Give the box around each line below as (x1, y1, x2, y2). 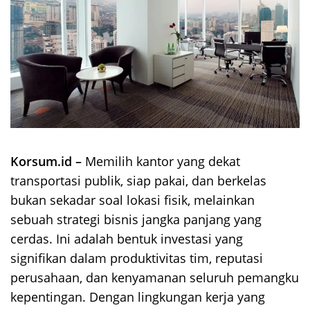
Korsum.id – (10, 153, 85, 170)
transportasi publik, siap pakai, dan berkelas (10, 172, 266, 190)
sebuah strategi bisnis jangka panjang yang (10, 211, 262, 228)
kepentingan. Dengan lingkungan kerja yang (10, 289, 265, 306)
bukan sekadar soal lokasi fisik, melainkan (10, 192, 255, 209)
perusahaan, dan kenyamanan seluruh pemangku (10, 269, 299, 286)
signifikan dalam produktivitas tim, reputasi (10, 250, 263, 267)
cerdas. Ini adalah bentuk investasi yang (10, 230, 243, 248)
